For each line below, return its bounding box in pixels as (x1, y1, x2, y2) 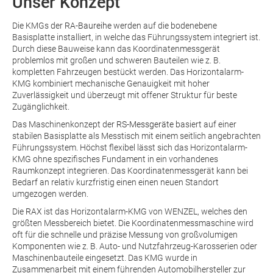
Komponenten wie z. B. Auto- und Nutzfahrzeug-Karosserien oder (12, 241, 257, 252)
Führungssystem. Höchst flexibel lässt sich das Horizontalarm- (12, 143, 247, 153)
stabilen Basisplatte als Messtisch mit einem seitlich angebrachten (12, 131, 261, 141)
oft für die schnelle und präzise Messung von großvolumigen (12, 230, 238, 240)
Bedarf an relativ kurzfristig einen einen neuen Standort (12, 177, 219, 188)
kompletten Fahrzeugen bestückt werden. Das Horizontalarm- (12, 67, 244, 77)
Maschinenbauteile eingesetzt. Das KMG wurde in (12, 253, 197, 263)
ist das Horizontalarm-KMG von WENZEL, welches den (44, 207, 247, 217)
